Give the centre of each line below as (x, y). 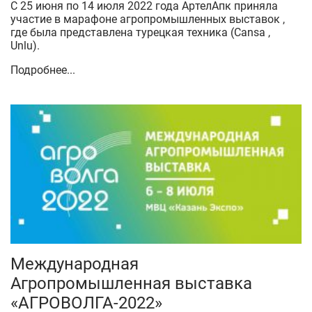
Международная (75, 264)
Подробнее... (43, 70)
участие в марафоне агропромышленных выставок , (148, 19)
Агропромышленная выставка (131, 283)
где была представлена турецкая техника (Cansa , (140, 32)
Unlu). (25, 46)
